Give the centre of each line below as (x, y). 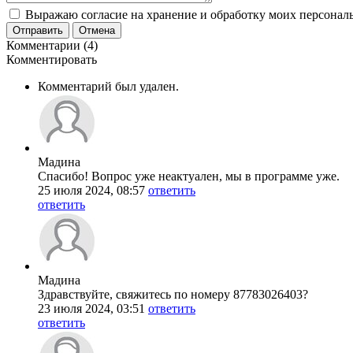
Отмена (97, 30)
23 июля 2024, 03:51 (91, 308)
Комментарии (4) (52, 45)
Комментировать (52, 59)
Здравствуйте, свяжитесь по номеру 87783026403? (173, 294)
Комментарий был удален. (108, 86)
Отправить (38, 30)
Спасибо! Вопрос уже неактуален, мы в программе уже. (189, 176)
